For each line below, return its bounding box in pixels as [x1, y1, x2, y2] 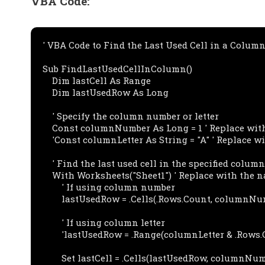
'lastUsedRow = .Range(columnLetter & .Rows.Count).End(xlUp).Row [43, 228, 62, 241]
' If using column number [43, 181, 62, 193]
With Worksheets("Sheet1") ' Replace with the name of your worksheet [43, 169, 52, 182]
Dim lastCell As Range [43, 75, 52, 87]
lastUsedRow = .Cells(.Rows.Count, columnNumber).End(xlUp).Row [43, 193, 62, 205]
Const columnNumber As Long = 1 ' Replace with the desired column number [43, 122, 52, 134]
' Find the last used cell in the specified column [43, 157, 52, 170]
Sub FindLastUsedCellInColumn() [43, 63, 192, 75]
